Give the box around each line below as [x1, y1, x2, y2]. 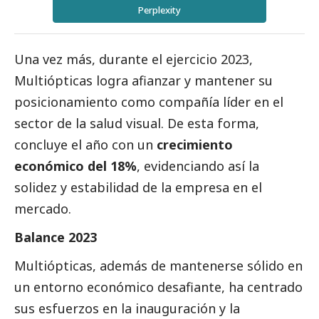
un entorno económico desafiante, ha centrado [14, 278, 303, 296]
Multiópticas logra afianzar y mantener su [14, 72, 273, 90]
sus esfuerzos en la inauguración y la [14, 300, 240, 318]
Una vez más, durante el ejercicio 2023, [14, 51, 253, 68]
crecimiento [157, 136, 233, 154]
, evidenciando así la [137, 157, 259, 175]
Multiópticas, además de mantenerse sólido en [14, 257, 303, 275]
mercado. [14, 200, 71, 218]
